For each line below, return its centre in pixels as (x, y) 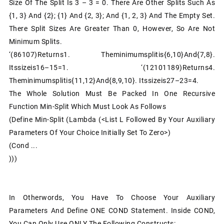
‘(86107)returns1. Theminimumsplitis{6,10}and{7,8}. (112, 54)
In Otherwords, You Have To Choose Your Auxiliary (112, 197)
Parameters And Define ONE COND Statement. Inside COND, (112, 210)
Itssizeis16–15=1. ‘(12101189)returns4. (112, 67)
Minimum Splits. (35, 41)
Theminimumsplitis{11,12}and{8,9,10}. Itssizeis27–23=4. (104, 80)
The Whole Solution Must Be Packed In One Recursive (112, 93)
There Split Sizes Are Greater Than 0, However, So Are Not (112, 28)
